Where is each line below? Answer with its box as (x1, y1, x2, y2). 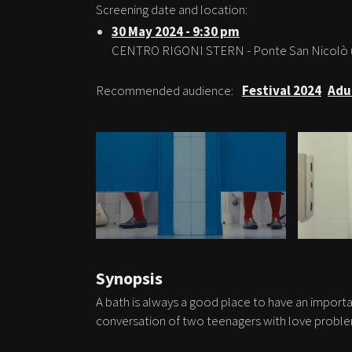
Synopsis (96, 266, 163, 289)
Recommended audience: (96, 81, 236, 99)
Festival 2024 (242, 81, 321, 99)
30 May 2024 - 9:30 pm (112, 22, 240, 40)
